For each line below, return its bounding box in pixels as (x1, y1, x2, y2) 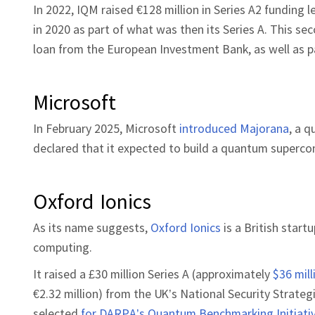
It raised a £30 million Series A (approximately (33, 265, 273, 282)
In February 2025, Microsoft (33, 120, 179, 136)
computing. (33, 238, 92, 255)
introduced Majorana (179, 120, 289, 136)
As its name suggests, (33, 219, 150, 236)
